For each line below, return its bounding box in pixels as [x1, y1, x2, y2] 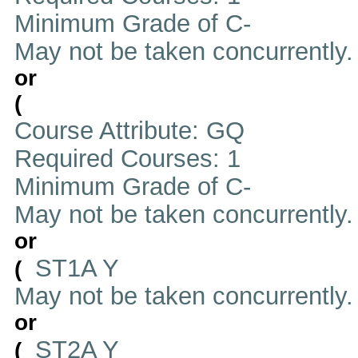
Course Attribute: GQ [14, 117, 245, 144]
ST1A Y [28, 254, 119, 281]
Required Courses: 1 [14, 145, 241, 172]
